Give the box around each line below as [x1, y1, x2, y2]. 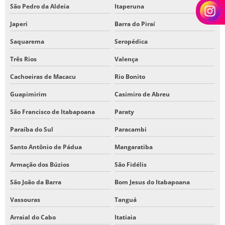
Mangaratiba [114, 142, 153, 151]
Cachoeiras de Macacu [10, 72, 76, 81]
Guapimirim [10, 89, 47, 98]
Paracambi [114, 125, 147, 134]
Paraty [114, 107, 134, 116]
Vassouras [10, 195, 40, 204]
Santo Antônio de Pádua [10, 142, 82, 151]
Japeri [10, 19, 28, 28]
